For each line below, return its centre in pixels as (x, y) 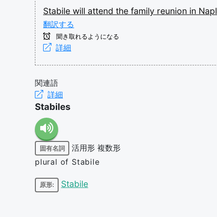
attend (102, 11)
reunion (173, 11)
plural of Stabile (67, 162)
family (144, 11)
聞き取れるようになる (87, 37)
